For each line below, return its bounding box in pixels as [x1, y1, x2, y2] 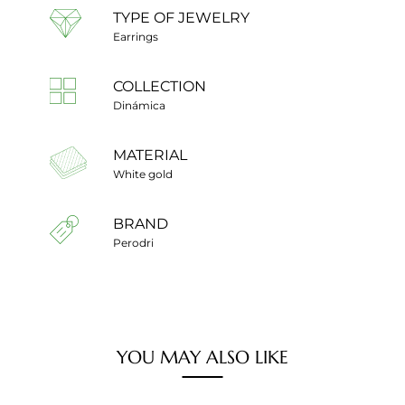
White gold [113, 166, 173, 181]
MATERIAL [113, 146, 187, 164]
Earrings [113, 29, 158, 43]
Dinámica [113, 98, 165, 112]
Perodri [113, 235, 154, 250]
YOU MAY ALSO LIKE [117, 345, 288, 369]
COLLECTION [113, 77, 206, 95]
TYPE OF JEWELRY [113, 8, 250, 26]
